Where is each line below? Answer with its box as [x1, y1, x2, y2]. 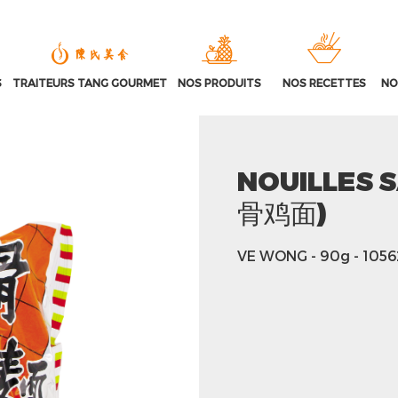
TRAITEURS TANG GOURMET [12, 76, 167, 89]
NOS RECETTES [283, 76, 366, 89]
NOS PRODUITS [178, 76, 261, 89]
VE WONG [237, 247, 307, 264]
